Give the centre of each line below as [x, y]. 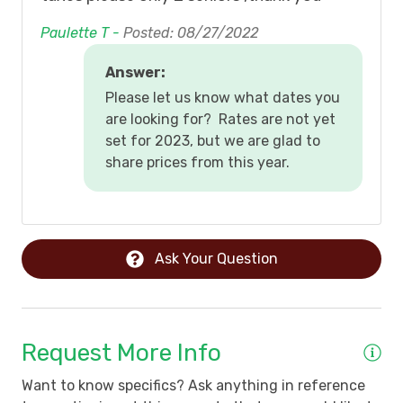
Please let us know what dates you [223, 98]
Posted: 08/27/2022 [191, 33]
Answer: [135, 73]
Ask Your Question [216, 259]
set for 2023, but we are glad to [213, 141]
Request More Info [121, 353]
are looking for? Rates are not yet [220, 120]
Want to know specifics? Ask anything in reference [193, 386]
